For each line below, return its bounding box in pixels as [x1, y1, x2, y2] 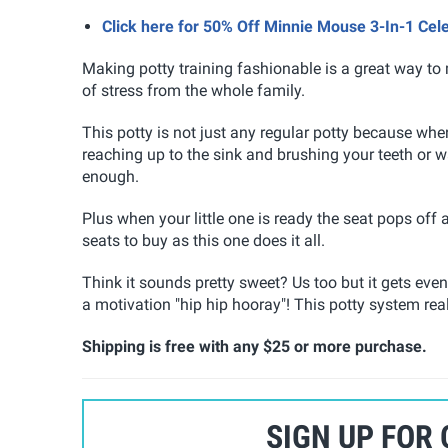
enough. [82, 166, 139, 186]
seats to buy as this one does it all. [82, 230, 325, 250]
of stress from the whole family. [82, 80, 305, 100]
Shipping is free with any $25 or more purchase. [82, 336, 427, 356]
